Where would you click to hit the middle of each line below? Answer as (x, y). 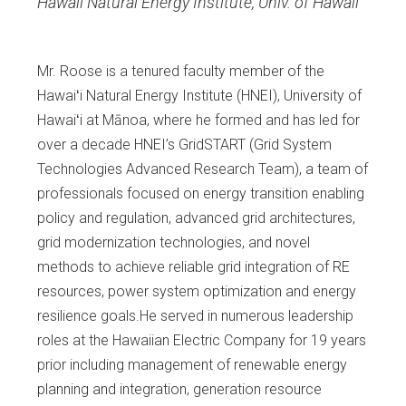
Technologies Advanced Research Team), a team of (203, 169)
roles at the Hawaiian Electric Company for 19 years (202, 341)
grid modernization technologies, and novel (174, 243)
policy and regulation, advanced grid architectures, (196, 218)
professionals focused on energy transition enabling (201, 194)
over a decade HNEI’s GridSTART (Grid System (184, 145)
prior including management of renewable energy (192, 365)
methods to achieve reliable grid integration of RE (193, 267)
